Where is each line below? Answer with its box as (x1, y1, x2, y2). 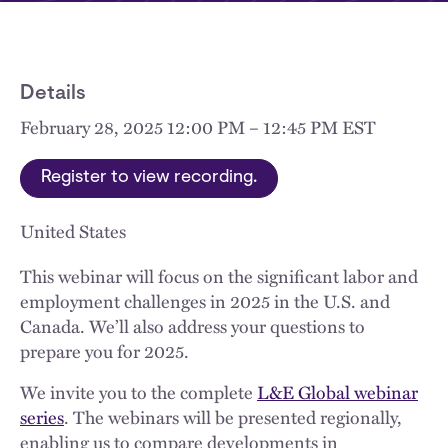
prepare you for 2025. (20, 337, 189, 364)
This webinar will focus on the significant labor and (20, 262, 418, 289)
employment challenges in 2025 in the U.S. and (20, 287, 390, 314)
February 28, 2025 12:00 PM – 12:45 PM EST (20, 113, 376, 140)
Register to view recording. (41, 169, 257, 187)
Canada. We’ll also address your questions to (20, 312, 365, 339)
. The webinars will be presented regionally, (64, 403, 402, 430)
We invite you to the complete (20, 378, 257, 405)
